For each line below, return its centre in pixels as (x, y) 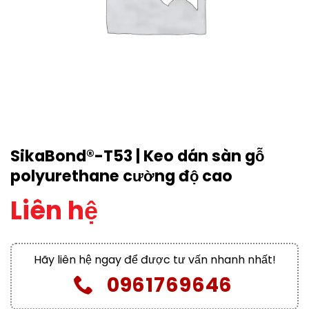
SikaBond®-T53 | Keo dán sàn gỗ (137, 156)
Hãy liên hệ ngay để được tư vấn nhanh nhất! (154, 259)
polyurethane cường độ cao (121, 176)
